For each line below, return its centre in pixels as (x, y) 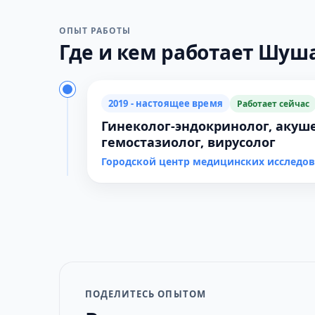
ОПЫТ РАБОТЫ (95, 31)
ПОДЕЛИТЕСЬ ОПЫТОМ (146, 294)
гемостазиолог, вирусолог (188, 142)
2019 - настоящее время (166, 103)
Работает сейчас (273, 103)
